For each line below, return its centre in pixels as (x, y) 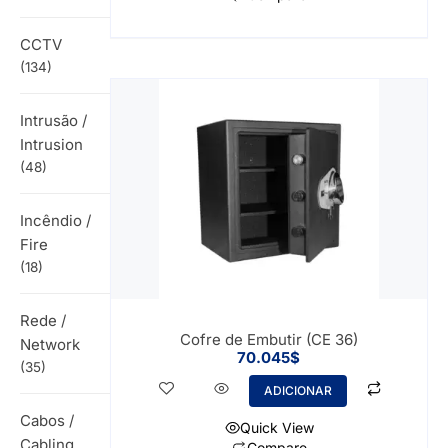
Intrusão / (53, 120)
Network (50, 344)
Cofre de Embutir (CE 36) (268, 339)
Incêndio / (55, 220)
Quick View (276, 427)
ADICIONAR (298, 390)
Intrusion (51, 144)
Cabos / (47, 420)
